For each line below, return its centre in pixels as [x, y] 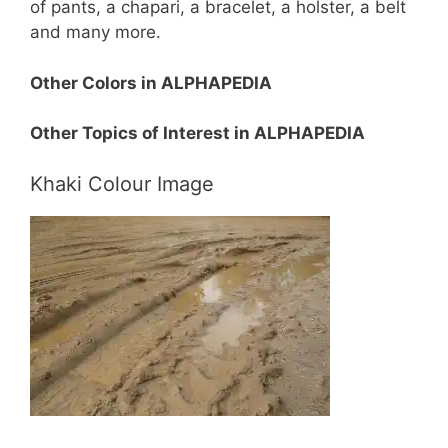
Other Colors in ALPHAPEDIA [151, 82]
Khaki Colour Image [122, 183]
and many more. [95, 32]
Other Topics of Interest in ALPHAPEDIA [197, 133]
